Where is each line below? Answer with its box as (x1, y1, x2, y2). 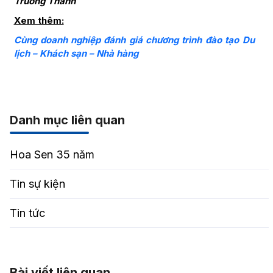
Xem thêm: (13, 15, 64, 27)
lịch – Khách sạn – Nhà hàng (13, 48, 138, 60)
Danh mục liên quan (9, 113, 125, 128)
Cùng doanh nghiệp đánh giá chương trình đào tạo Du (13, 34, 255, 46)
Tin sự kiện (9, 177, 65, 191)
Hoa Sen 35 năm (9, 148, 94, 161)
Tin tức (9, 207, 45, 220)
